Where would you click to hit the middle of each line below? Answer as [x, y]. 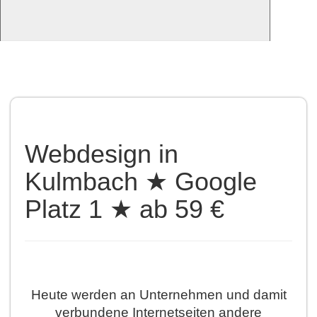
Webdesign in [102, 154]
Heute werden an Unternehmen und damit [158, 295]
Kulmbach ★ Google [141, 182]
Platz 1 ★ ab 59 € [125, 209]
